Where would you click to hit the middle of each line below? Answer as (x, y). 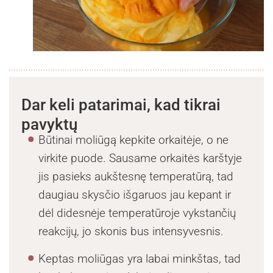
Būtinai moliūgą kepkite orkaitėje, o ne (134, 140)
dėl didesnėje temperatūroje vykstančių (137, 213)
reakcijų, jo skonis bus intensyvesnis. (131, 231)
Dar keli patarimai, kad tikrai (121, 105)
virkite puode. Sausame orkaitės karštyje (140, 158)
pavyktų (49, 124)
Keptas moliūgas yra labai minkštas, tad (140, 258)
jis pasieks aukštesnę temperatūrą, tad (136, 176)
